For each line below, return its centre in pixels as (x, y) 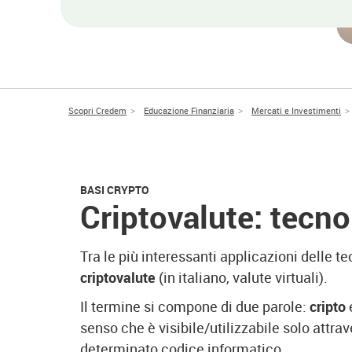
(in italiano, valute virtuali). (242, 277)
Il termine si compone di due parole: (195, 306)
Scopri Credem (97, 110)
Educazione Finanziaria (189, 110)
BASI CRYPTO (115, 190)
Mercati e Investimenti (296, 110)
